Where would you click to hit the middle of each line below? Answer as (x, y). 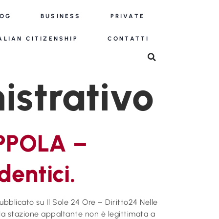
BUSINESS (61, 16)
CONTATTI (128, 39)
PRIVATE (127, 16)
